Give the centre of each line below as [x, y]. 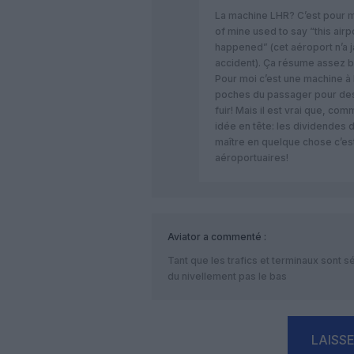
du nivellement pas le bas [227, 276]
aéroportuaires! [252, 157]
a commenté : [233, 236]
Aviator [184, 236]
